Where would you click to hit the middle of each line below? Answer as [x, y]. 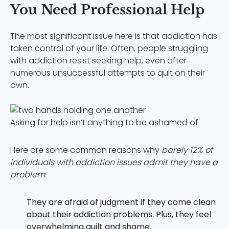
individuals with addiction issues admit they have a [114, 162]
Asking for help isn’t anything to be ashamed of [104, 122]
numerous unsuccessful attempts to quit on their [108, 73]
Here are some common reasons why [86, 150]
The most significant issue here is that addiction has [114, 36]
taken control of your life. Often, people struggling [109, 48]
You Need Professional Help [107, 10]
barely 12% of [187, 150]
